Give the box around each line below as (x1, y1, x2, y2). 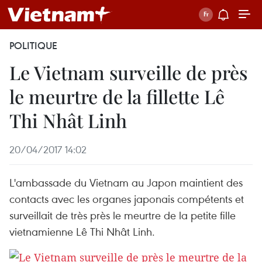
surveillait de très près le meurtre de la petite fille (9, 208, 236, 222)
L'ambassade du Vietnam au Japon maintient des (9, 175, 243, 189)
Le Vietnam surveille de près (9, 60, 247, 85)
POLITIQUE (9, 39, 57, 52)
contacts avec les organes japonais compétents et (9, 191, 244, 206)
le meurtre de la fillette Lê (9, 84, 225, 109)
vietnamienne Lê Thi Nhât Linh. (9, 224, 155, 239)
